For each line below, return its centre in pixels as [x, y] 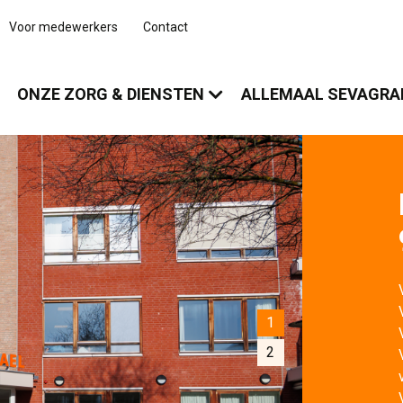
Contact [166, 27]
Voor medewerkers [64, 27]
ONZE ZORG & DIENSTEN [111, 94]
